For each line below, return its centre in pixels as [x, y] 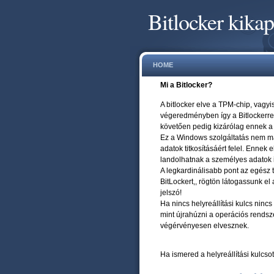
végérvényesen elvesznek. [205, 226]
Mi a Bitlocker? [186, 85]
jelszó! [171, 193]
